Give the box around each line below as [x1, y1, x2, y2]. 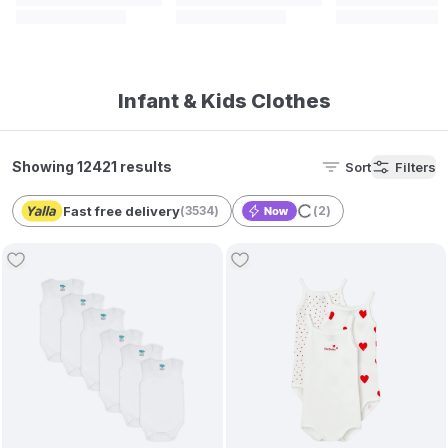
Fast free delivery [63, 203, 180, 219]
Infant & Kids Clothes [117, 89, 331, 113]
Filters [395, 159, 436, 175]
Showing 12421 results [12, 158, 172, 175]
